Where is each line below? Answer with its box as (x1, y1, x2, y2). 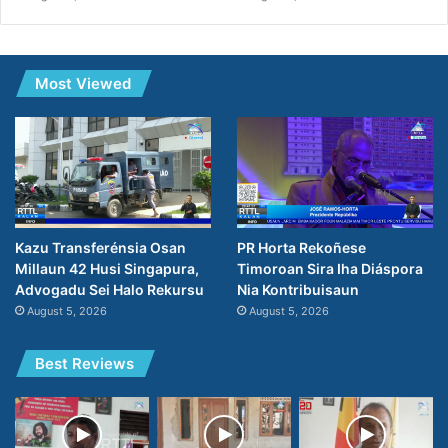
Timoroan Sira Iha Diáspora (236, 260, 423, 278)
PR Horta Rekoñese (236, 239, 366, 257)
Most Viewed (35, 74, 131, 94)
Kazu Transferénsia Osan (15, 239, 186, 257)
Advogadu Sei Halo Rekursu (15, 281, 204, 299)
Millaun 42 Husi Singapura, (15, 260, 199, 278)
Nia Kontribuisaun (236, 281, 359, 299)
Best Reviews (35, 354, 134, 374)
